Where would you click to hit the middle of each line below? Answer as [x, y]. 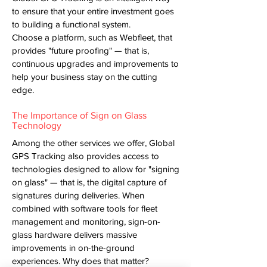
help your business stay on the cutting [85, 77]
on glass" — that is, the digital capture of [89, 182]
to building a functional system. [72, 24]
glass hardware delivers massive [74, 235]
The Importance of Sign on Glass [79, 115]
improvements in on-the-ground [73, 248]
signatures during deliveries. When [78, 195]
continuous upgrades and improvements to [95, 63]
